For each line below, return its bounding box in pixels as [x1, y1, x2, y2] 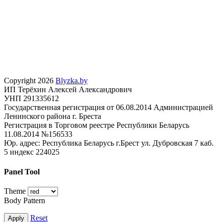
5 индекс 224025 [4, 148, 59, 157]
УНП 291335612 [4, 94, 59, 103]
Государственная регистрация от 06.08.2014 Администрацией [4, 103, 213, 112]
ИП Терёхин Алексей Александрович [4, 85, 132, 94]
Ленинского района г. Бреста [4, 112, 101, 121]
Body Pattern [4, 196, 45, 205]
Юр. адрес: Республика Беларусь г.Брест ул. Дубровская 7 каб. [4, 139, 214, 148]
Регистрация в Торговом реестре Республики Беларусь [4, 121, 189, 130]
